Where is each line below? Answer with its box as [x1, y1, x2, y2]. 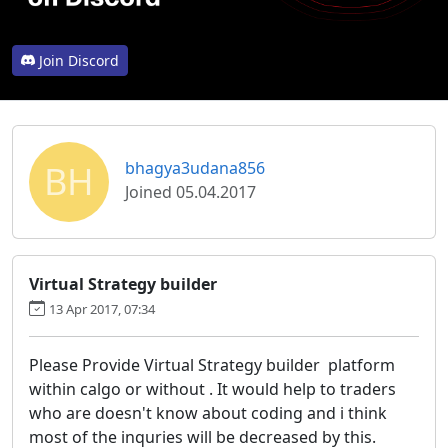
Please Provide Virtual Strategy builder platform [29, 353, 395, 376]
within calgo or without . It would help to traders [29, 377, 396, 400]
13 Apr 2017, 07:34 [49, 299, 155, 318]
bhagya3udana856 [125, 156, 265, 179]
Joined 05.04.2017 [125, 180, 256, 203]
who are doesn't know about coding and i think [29, 401, 387, 424]
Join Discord [39, 50, 119, 70]
